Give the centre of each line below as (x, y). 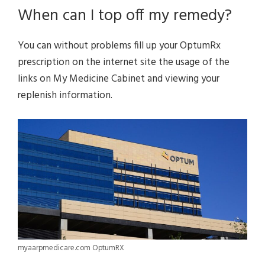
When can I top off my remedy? (125, 16)
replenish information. (65, 95)
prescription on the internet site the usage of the (124, 62)
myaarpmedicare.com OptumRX (71, 248)
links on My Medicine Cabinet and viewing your (119, 79)
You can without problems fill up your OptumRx (119, 46)
